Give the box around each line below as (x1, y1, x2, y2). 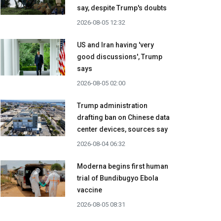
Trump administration (77, 102, 147, 110)
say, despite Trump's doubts (77, 4, 167, 12)
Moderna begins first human (77, 162, 168, 171)
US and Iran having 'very (77, 41, 154, 49)
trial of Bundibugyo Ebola (77, 174, 158, 183)
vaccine (77, 186, 102, 194)
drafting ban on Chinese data (77, 113, 170, 122)
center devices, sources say (77, 125, 168, 134)
